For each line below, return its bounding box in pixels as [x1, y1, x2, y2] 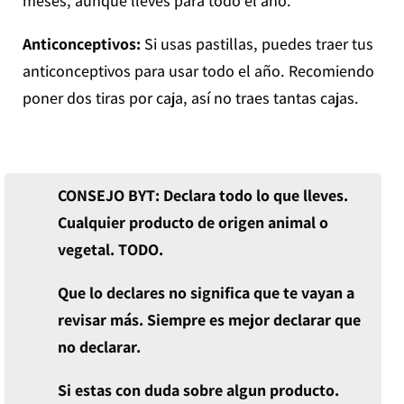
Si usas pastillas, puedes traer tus [140, 32, 373, 54]
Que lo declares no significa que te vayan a [57, 281, 354, 303]
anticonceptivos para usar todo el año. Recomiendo [22, 60, 374, 81]
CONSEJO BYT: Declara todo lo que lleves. [57, 184, 348, 206]
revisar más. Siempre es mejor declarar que [57, 308, 361, 330]
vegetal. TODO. [57, 238, 163, 260]
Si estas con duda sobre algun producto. [57, 379, 339, 400]
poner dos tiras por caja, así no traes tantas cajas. [22, 87, 359, 108]
